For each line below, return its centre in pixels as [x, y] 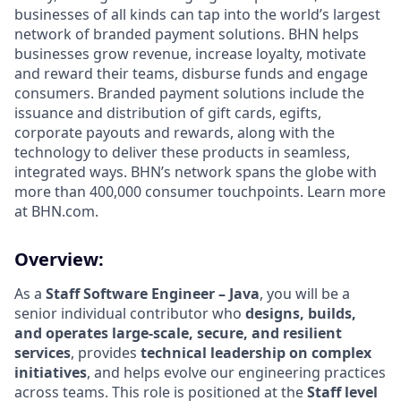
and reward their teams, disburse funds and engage [191, 74]
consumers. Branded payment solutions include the [189, 94]
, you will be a [305, 294]
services [43, 353]
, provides [106, 353]
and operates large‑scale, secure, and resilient [178, 333]
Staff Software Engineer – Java [153, 294]
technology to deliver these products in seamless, [182, 153]
